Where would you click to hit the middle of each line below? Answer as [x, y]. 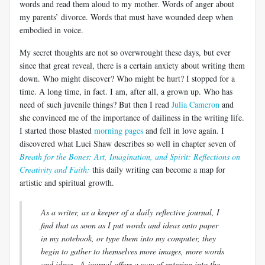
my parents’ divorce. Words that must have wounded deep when [126, 17]
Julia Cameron [195, 104]
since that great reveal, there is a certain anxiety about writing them [132, 65]
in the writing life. [212, 117]
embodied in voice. [51, 30]
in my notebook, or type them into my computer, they [128, 238]
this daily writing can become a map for [159, 169]
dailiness [166, 117]
